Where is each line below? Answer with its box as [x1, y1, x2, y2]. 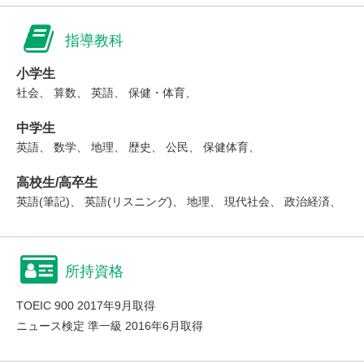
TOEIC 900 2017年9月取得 [16, 299, 155, 312]
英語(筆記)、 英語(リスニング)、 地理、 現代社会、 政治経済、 [16, 195, 341, 208]
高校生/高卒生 [16, 175, 97, 189]
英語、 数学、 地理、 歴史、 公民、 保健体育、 [16, 141, 260, 154]
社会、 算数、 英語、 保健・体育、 [16, 86, 197, 99]
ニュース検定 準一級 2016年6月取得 [16, 319, 203, 332]
